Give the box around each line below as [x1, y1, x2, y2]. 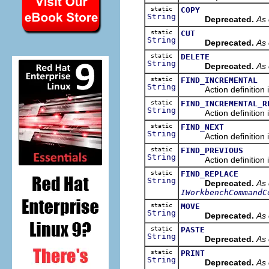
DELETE [181, 52, 210, 61]
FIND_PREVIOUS [181, 145, 243, 155]
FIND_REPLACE [181, 169, 238, 178]
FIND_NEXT [181, 122, 224, 131]
